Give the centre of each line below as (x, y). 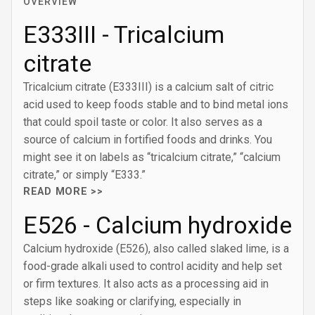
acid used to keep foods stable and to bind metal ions (156, 104)
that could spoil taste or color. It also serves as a (143, 122)
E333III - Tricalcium (124, 34)
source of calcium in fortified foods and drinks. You (148, 140)
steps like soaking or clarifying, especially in (132, 301)
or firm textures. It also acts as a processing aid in (146, 284)
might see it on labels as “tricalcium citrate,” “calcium (152, 157)
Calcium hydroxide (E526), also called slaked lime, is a (156, 249)
